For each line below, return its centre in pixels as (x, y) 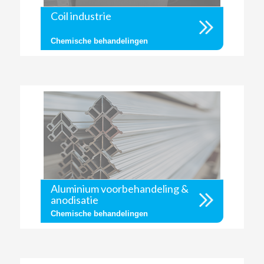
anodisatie (74, 200)
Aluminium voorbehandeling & (119, 189)
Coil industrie (81, 16)
